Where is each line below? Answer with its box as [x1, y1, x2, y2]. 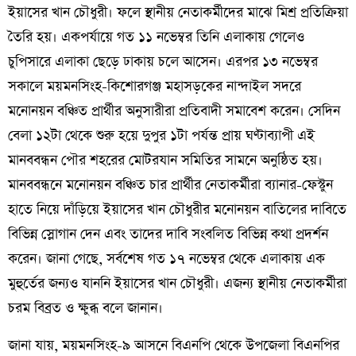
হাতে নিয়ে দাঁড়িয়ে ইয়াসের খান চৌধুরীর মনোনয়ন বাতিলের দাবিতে [8, 200, 346, 220]
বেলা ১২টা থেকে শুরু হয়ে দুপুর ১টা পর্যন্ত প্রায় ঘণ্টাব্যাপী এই [8, 126, 315, 146]
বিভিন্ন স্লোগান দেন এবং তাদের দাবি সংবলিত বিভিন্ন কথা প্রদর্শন [8, 225, 328, 245]
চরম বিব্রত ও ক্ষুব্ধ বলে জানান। [8, 299, 163, 319]
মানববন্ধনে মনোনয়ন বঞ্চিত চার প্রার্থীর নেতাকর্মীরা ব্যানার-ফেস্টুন [8, 176, 333, 195]
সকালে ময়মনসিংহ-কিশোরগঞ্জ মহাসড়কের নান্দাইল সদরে [8, 77, 301, 97]
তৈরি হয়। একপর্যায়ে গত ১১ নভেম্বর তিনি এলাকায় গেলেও [8, 28, 304, 48]
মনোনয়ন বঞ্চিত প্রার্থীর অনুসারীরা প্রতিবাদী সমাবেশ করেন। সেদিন [8, 102, 340, 122]
